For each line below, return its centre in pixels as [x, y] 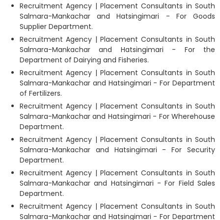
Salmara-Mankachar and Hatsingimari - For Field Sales [117, 183]
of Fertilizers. [41, 93]
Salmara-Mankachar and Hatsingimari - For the [117, 49]
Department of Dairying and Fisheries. [84, 60]
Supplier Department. [56, 26]
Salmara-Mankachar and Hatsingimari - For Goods [117, 16]
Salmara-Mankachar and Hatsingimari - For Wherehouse [117, 116]
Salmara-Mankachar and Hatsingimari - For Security [117, 150]
